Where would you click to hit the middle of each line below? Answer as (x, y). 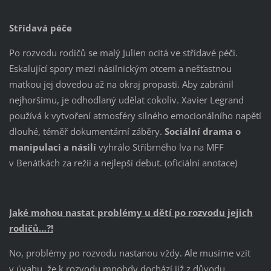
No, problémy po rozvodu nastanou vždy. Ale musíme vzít (129, 253)
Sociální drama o (202, 132)
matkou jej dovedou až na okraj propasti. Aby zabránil (121, 84)
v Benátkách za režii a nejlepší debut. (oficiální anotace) (123, 163)
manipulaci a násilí (52, 147)
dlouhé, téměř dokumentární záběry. (87, 132)
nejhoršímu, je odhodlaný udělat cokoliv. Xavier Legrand (126, 100)
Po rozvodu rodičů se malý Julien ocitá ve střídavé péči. (123, 53)
